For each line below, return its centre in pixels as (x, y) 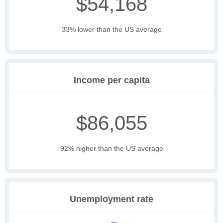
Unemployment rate (111, 199)
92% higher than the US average (111, 149)
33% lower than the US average (111, 30)
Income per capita (111, 80)
